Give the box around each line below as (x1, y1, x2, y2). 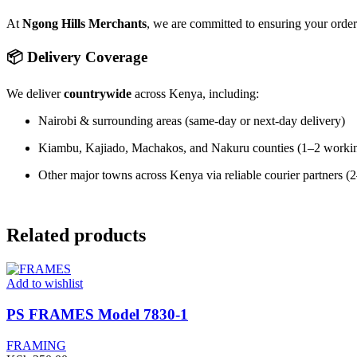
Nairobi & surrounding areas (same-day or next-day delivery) (38, 113, 345, 127)
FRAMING (6, 338, 66, 352)
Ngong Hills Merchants (22, 17, 147, 31)
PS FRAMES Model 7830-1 (6, 306, 188, 324)
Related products (6, 225, 146, 246)
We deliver (6, 86, 64, 100)
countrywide (64, 86, 131, 100)
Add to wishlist (6, 277, 83, 291)
